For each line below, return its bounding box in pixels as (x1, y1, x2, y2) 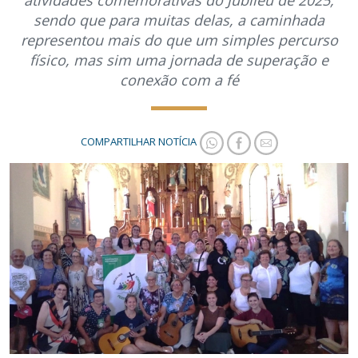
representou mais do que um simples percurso (20, 30, 338, 50)
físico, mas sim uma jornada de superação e (30, 50, 328, 70)
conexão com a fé (119, 70, 239, 89)
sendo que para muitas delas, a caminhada (34, 10, 324, 30)
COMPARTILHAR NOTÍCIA (80, 134, 197, 149)
